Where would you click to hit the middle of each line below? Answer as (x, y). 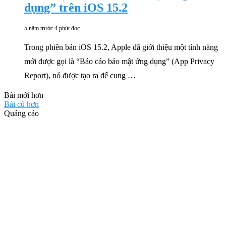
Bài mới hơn (24, 95)
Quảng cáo (21, 113)
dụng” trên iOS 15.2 (76, 8)
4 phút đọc (67, 28)
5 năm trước (39, 28)
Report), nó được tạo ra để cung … (80, 75)
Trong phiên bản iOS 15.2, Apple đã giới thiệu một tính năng (121, 47)
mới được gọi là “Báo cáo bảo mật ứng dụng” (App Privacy (119, 61)
